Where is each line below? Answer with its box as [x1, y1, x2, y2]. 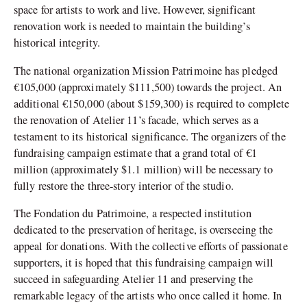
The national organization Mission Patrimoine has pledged [14, 62, 278, 78]
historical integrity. [14, 35, 100, 51]
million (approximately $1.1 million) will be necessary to [14, 161, 273, 177]
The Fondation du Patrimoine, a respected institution [14, 206, 251, 221]
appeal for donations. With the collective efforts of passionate [14, 238, 288, 254]
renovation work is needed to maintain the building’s [14, 19, 250, 34]
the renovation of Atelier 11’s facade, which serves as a [14, 112, 259, 127]
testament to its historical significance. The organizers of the [14, 128, 286, 144]
